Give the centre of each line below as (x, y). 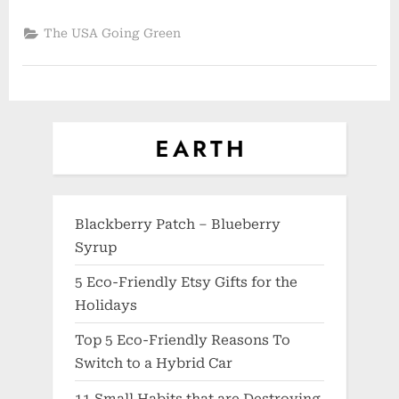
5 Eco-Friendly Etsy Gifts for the (186, 283)
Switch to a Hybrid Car (154, 364)
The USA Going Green (113, 33)
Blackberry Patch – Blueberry (178, 225)
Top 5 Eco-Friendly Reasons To (183, 341)
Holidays (106, 306)
